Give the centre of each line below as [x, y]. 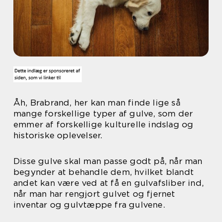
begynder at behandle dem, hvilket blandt [104, 172]
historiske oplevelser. [58, 135]
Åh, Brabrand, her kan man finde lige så [97, 103]
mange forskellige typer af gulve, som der [103, 113]
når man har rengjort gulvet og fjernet [94, 194]
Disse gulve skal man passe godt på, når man [108, 161]
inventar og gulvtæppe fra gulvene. [89, 205]
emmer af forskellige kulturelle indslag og [104, 124]
